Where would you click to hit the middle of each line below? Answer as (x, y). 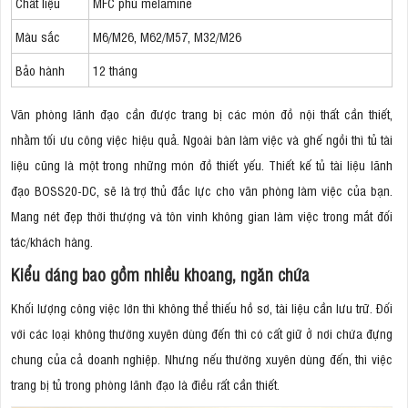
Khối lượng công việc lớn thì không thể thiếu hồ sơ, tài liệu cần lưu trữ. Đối (202, 308)
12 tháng (115, 70)
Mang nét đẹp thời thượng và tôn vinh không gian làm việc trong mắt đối (202, 216)
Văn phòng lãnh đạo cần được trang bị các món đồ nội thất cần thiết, (202, 114)
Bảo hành (40, 70)
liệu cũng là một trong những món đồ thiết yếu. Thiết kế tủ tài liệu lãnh (202, 165)
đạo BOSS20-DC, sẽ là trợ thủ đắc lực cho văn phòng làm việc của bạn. (202, 190)
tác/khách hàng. (54, 241)
